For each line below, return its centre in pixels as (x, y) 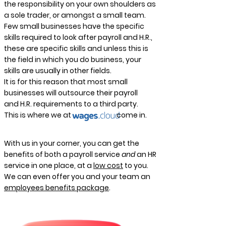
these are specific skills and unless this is (76, 48)
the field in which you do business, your (73, 60)
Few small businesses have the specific (74, 26)
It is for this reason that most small (66, 82)
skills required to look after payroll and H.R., (78, 37)
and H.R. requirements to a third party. (71, 104)
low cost (108, 165)
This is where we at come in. (77, 115)
